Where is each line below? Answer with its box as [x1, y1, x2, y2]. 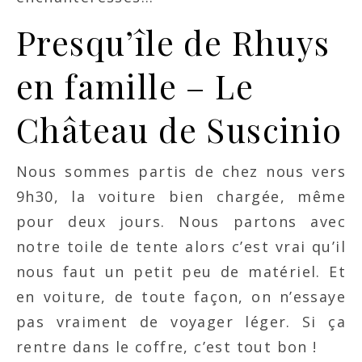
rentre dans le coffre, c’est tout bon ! [16, 337, 318, 356]
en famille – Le [16, 64, 254, 107]
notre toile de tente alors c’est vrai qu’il [16, 237, 346, 256]
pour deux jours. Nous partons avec [16, 212, 346, 231]
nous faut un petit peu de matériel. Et [16, 262, 346, 281]
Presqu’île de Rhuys [16, 20, 330, 64]
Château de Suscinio [16, 107, 343, 151]
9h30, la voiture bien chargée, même [16, 187, 346, 206]
